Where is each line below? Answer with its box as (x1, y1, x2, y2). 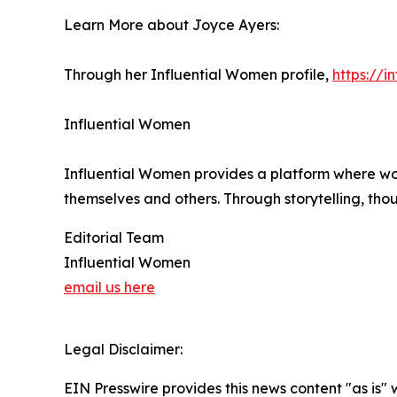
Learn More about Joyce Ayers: (64, 16, 279, 34)
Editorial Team (64, 229, 164, 246)
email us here (64, 278, 155, 296)
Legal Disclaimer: (64, 340, 183, 358)
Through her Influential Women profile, (64, 66, 332, 83)
